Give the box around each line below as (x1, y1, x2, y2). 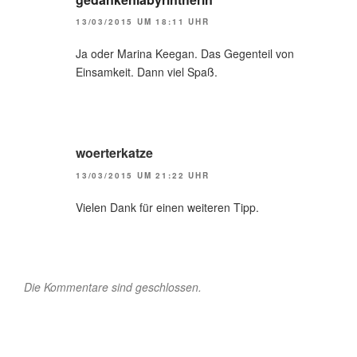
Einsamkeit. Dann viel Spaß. (76, 64, 218, 80)
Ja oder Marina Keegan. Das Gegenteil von (76, 45, 294, 62)
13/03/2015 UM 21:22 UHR (76, 169, 210, 181)
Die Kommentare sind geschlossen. (24, 278, 202, 295)
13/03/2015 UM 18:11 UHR (76, 16, 210, 28)
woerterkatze (76, 143, 153, 163)
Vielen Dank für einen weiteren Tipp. (76, 198, 259, 215)
